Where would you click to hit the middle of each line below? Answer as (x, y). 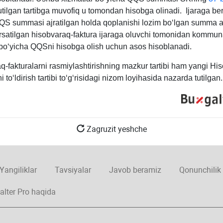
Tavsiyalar (73, 170)
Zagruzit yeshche (115, 129)
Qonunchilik (200, 170)
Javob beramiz (135, 170)
